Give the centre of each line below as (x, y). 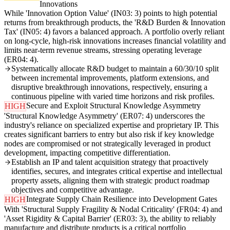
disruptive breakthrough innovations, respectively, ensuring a (109, 87)
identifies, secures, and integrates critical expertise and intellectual (117, 171)
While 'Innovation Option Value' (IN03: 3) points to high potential (111, 13)
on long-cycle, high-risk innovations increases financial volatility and (115, 41)
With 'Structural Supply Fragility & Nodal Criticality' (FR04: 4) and (113, 209)
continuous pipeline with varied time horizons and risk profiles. (113, 97)
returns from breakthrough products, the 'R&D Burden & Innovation (115, 23)
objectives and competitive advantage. (73, 190)
